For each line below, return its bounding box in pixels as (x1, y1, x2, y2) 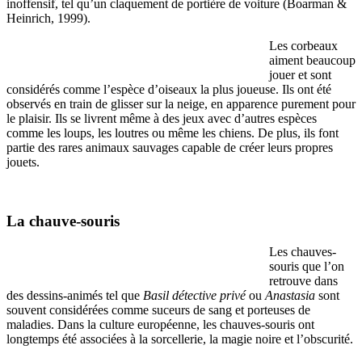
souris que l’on (269, 259, 344, 274)
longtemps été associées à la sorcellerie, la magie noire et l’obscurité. (6, 332, 353, 347)
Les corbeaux (269, 39, 338, 53)
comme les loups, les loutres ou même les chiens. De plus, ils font (6, 126, 339, 141)
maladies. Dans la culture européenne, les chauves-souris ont (6, 318, 314, 332)
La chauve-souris (6, 212, 120, 229)
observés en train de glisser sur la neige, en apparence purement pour (6, 97, 356, 112)
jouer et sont (269, 68, 331, 82)
